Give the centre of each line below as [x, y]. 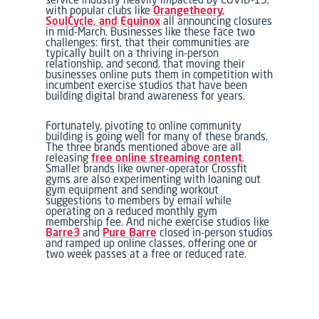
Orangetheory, [189, 10]
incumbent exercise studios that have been [147, 84]
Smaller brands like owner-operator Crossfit [147, 168]
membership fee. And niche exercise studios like [158, 221]
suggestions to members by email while [139, 200]
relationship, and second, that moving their [146, 63]
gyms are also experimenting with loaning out [153, 178]
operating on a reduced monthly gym [132, 210]
